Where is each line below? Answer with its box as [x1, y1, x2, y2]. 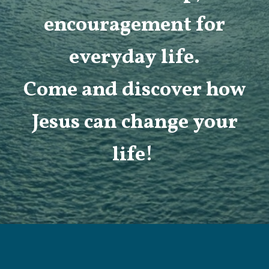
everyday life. [69, 44, 200, 73]
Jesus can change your [31, 109, 238, 138]
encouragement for [44, 11, 225, 40]
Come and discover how [23, 76, 246, 105]
